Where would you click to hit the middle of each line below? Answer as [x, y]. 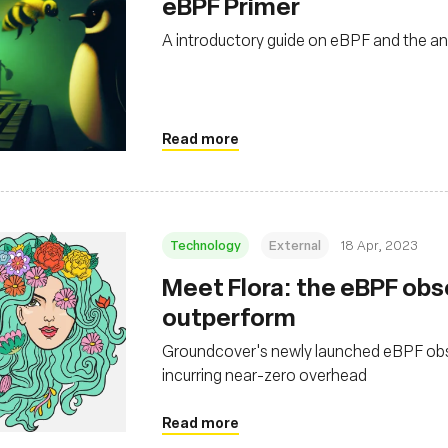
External [295, 244]
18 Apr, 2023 [379, 244]
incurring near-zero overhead [264, 374]
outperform [229, 316]
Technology [205, 244]
